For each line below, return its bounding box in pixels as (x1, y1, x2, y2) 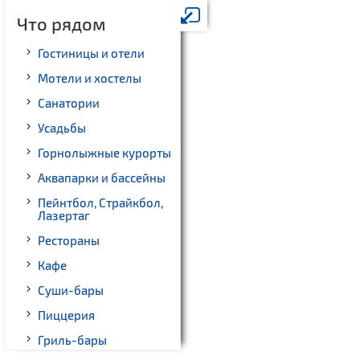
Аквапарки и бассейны (38, 170, 166, 186)
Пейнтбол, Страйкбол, (38, 195, 163, 211)
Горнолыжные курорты (38, 145, 171, 161)
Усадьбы (38, 121, 86, 136)
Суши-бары (38, 283, 104, 298)
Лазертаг (38, 208, 90, 223)
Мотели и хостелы (38, 71, 141, 86)
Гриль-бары (38, 333, 107, 348)
